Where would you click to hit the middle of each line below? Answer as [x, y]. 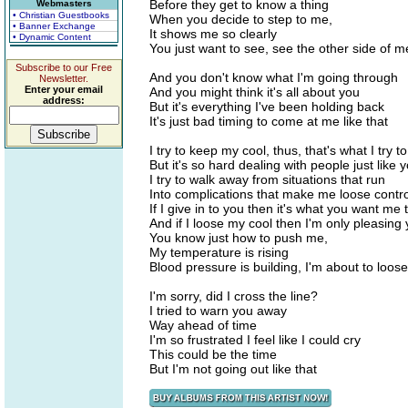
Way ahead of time [203, 325]
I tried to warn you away [218, 311]
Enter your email [64, 89]
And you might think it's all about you [255, 92]
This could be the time [213, 354]
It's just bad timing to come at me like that [269, 121]
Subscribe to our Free [64, 67]
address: [64, 100]
